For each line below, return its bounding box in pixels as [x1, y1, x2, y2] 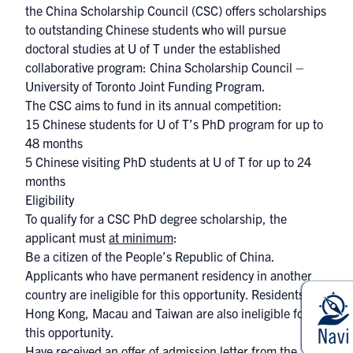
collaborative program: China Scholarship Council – [25, 59, 304, 75]
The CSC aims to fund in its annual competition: [25, 97, 282, 113]
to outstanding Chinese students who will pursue [25, 21, 286, 37]
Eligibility [25, 191, 74, 207]
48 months [25, 135, 83, 150]
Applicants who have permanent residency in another [25, 267, 312, 283]
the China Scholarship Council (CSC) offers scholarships [25, 2, 326, 18]
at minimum [109, 229, 173, 245]
